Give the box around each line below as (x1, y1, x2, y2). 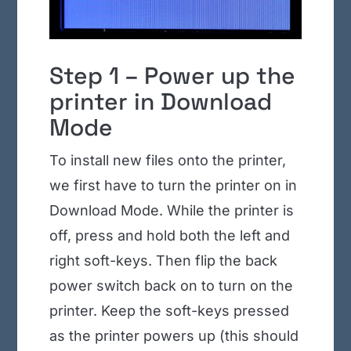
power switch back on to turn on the (49, 277, 293, 295)
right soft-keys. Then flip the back (49, 252, 277, 270)
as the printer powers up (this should (49, 327, 299, 345)
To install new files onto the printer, (49, 152, 286, 169)
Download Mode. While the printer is (49, 202, 294, 219)
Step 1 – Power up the (49, 60, 295, 92)
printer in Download (49, 86, 272, 118)
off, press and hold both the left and (49, 227, 290, 244)
